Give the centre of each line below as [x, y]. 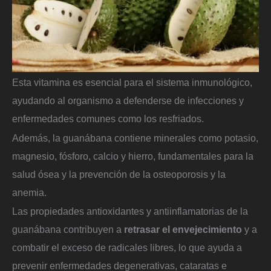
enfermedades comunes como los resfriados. [108, 119]
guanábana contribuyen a [68, 230]
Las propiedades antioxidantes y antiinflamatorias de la [130, 211]
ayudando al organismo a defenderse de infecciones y [128, 101]
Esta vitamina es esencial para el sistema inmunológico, [132, 83]
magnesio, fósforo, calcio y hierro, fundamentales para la [133, 156]
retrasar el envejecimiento [183, 230]
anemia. [29, 192]
